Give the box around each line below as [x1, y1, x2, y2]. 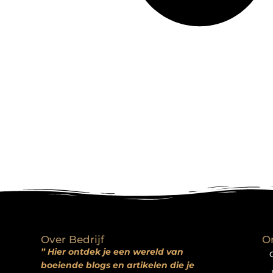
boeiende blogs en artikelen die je [41, 260, 195, 270]
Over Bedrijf [41, 233, 105, 246]
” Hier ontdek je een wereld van [41, 246, 184, 257]
